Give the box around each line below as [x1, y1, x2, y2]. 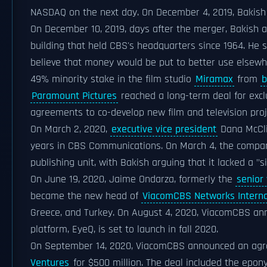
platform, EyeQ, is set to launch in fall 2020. [30, 223, 218, 236]
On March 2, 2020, [30, 123, 110, 136]
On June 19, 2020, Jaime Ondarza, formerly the [30, 173, 235, 186]
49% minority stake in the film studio [30, 73, 194, 86]
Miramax [195, 73, 233, 86]
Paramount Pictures [32, 89, 117, 103]
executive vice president [111, 123, 216, 136]
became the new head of [30, 190, 141, 203]
